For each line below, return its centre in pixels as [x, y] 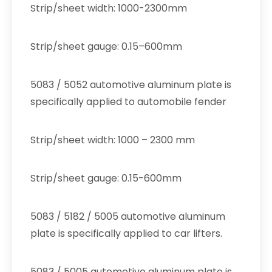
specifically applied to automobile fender [128, 102]
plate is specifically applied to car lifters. [126, 233]
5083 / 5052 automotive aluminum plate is [131, 85]
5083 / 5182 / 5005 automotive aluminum [128, 216]
